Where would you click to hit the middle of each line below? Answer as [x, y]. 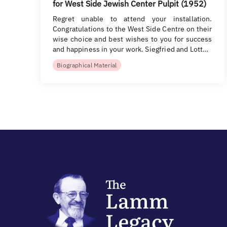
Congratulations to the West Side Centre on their [133, 29]
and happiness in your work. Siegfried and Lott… [131, 49]
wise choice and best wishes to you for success [133, 39]
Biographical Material [87, 65]
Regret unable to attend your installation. [133, 19]
